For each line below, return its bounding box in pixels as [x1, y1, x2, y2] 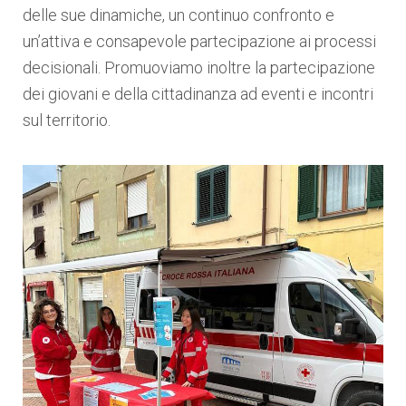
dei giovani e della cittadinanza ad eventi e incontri [23, 84, 373, 103]
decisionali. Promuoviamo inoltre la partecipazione [23, 58, 375, 77]
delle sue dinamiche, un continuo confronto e [23, 5, 334, 24]
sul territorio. [23, 111, 111, 130]
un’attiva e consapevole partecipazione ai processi [23, 32, 376, 51]
